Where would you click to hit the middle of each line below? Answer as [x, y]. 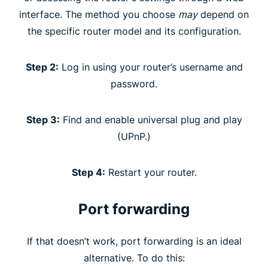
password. [134, 84]
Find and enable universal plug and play [151, 120]
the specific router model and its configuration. [134, 31]
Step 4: [88, 172]
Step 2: [42, 67]
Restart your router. [151, 172]
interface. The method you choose [99, 14]
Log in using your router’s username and [150, 67]
